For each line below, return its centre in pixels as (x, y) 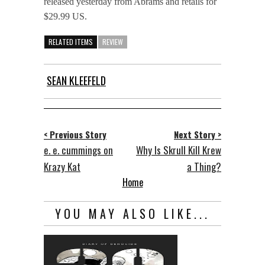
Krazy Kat (62, 166)
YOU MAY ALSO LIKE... (132, 213)
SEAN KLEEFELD (76, 80)
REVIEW (113, 41)
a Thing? (204, 166)
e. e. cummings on (78, 150)
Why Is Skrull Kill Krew (179, 150)
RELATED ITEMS (71, 41)
